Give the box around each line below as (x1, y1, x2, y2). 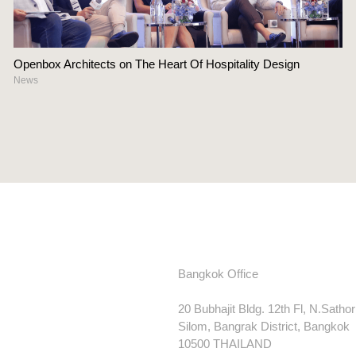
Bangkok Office (178, 267, 258, 281)
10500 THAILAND (178, 337, 272, 350)
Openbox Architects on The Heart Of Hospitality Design (13, 56, 300, 71)
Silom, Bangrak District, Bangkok (178, 319, 350, 333)
